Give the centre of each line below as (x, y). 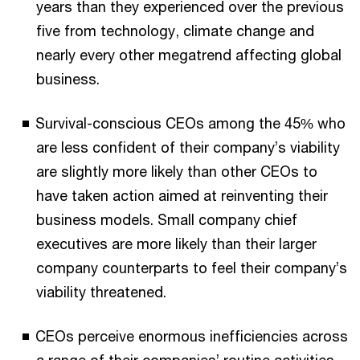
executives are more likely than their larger (176, 243)
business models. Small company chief (167, 219)
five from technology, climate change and (175, 31)
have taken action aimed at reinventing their (182, 195)
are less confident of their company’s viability (188, 147)
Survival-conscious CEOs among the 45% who (190, 123)
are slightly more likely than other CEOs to (177, 171)
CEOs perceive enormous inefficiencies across (192, 336)
